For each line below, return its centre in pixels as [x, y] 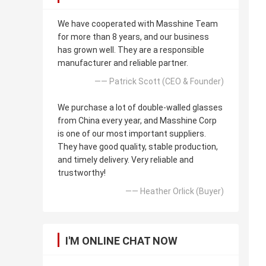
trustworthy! [82, 173]
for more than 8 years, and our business [133, 37]
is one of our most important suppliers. [132, 134]
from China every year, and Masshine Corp [137, 121]
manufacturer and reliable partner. [123, 63]
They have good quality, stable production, [138, 147]
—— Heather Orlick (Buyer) [175, 191]
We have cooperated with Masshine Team [138, 24]
